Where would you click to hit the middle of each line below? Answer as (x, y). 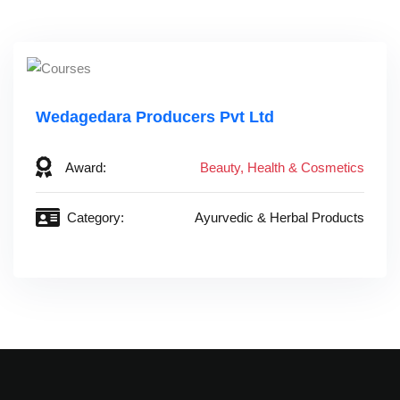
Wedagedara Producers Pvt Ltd (155, 117)
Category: (96, 217)
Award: (86, 167)
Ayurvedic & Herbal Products (279, 217)
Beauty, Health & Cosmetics (282, 167)
